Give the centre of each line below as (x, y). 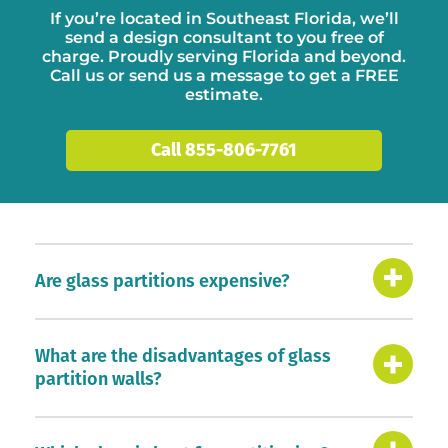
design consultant (197, 38)
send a (93, 38)
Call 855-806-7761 (224, 150)
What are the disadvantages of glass (183, 356)
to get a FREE (341, 76)
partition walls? (98, 379)
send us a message (206, 76)
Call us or (89, 76)
